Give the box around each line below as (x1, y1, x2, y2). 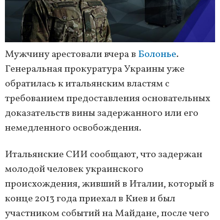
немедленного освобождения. (5, 121, 141, 136)
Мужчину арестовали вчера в (5, 48, 138, 62)
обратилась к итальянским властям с (5, 77, 169, 91)
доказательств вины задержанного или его (5, 107, 198, 121)
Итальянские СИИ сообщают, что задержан (5, 148, 202, 162)
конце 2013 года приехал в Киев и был (5, 192, 175, 206)
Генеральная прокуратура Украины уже (5, 62, 185, 77)
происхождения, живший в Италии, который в (5, 177, 214, 192)
